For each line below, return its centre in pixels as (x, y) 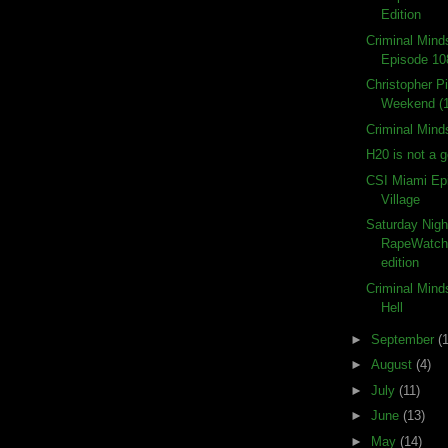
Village (401, 199)
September (404, 339)
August (393, 365)
